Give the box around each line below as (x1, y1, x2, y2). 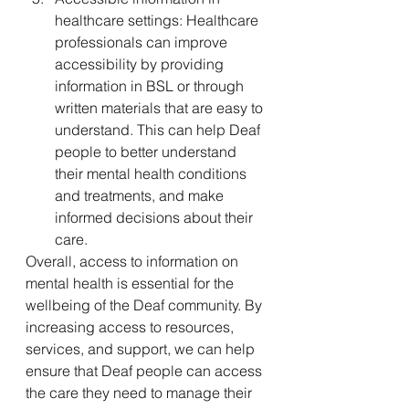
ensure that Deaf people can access (26, 361, 266, 380)
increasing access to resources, (26, 317, 237, 336)
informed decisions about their (55, 207, 257, 226)
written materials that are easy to (55, 98, 267, 117)
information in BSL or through (55, 76, 247, 95)
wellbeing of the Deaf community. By (26, 295, 266, 314)
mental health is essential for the (26, 273, 237, 292)
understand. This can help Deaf (55, 120, 264, 139)
